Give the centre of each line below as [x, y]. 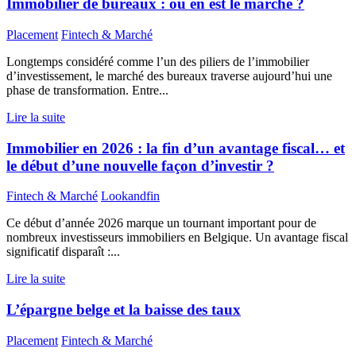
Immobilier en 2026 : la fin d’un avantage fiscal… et [176, 148]
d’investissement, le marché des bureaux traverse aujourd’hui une [169, 75]
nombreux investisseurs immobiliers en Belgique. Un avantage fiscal [177, 238]
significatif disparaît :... [63, 252]
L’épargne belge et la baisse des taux [124, 309]
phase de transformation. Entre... [87, 90]
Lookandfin [130, 196]
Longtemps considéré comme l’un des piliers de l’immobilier [158, 61]
